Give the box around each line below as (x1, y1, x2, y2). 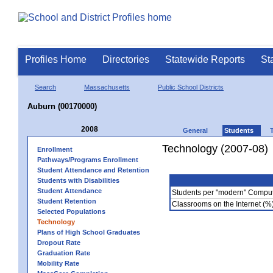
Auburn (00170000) (27, 101, 97, 111)
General (183, 126, 208, 134)
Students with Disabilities (37, 176, 119, 184)
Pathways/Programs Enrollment (37, 155, 138, 163)
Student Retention (37, 197, 96, 205)
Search (35, 83, 56, 91)
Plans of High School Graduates (37, 228, 140, 236)
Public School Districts (158, 83, 224, 91)
